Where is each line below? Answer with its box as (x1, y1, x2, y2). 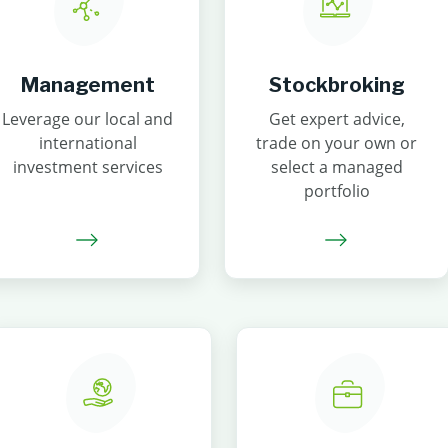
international (38, 132, 137, 154)
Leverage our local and (2, 108, 173, 130)
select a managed (270, 156, 403, 178)
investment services (12, 156, 163, 178)
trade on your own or (256, 132, 417, 154)
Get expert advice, (268, 108, 405, 130)
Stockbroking (268, 73, 405, 97)
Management (20, 73, 155, 97)
